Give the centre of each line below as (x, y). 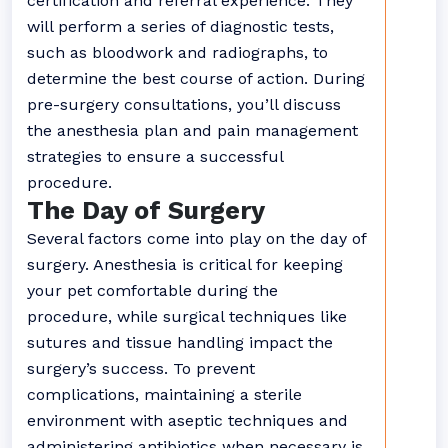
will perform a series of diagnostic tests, (180, 26)
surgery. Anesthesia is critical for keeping (185, 264)
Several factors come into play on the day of (196, 238)
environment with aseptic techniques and (187, 420)
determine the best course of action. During (196, 78)
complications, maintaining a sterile (164, 394)
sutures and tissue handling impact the (180, 342)
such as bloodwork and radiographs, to (177, 52)
